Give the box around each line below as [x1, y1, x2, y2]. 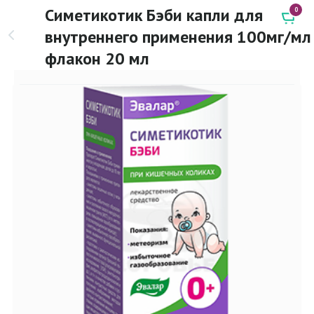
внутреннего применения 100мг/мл [45, 25, 311, 48]
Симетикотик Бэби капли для [45, 4, 263, 26]
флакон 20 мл [45, 47, 149, 69]
